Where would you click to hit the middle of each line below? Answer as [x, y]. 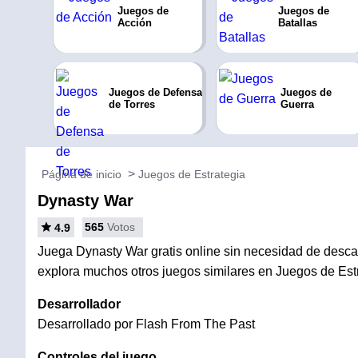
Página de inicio [82, 174]
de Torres [131, 104]
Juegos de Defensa [155, 92]
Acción [134, 23]
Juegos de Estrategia [192, 174]
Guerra [298, 104]
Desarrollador [79, 304]
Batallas [298, 23]
